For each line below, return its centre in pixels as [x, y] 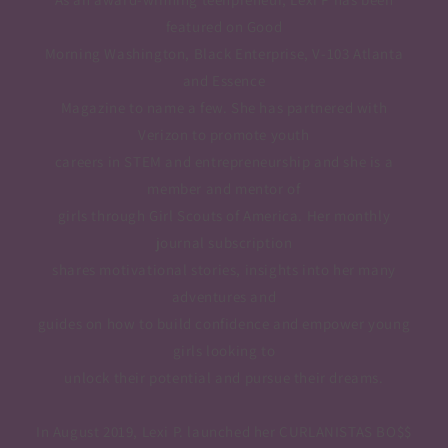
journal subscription [224, 243]
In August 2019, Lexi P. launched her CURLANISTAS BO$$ [224, 432]
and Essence [224, 81]
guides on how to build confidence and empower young [224, 324]
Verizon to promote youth [224, 135]
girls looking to [224, 351]
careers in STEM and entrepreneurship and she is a [224, 162]
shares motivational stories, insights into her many [224, 270]
